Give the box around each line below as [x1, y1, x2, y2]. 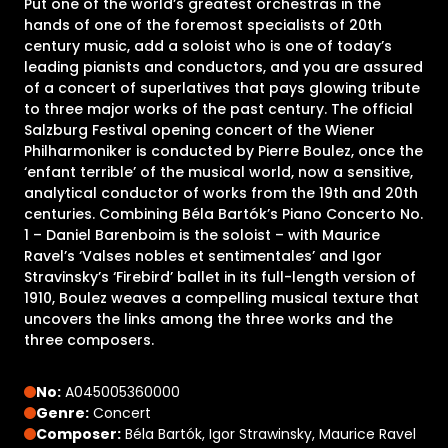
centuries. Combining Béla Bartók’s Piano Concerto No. [24, 203, 423, 224]
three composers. [24, 329, 154, 350]
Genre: [36, 402, 89, 423]
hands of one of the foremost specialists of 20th [24, 14, 382, 35]
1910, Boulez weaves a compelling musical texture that [24, 287, 419, 308]
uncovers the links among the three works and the [24, 308, 393, 329]
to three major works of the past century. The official [24, 98, 413, 119]
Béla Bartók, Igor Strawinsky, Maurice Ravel [121, 423, 416, 444]
